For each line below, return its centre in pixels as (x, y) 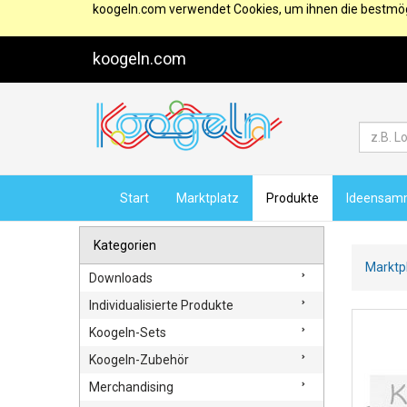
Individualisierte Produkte (161, 305)
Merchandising (131, 387)
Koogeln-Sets (128, 333)
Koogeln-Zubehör (139, 360)
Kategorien (125, 245)
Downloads (121, 278)
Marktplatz (208, 198)
